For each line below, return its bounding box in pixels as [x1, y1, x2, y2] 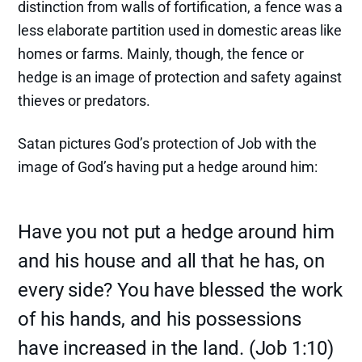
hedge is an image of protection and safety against [18, 68, 343, 86]
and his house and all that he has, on [18, 249, 326, 272]
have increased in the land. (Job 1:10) [18, 336, 334, 360]
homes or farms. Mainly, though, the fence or [18, 44, 305, 62]
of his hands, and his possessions [18, 307, 301, 330]
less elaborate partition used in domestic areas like [18, 21, 343, 39]
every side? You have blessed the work [18, 278, 343, 301]
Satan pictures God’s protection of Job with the [18, 134, 318, 152]
